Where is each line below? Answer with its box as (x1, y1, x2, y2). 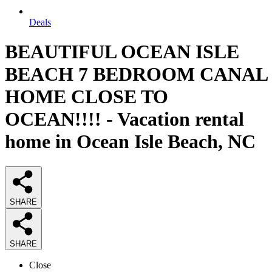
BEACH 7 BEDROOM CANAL (5, 63, 267, 86)
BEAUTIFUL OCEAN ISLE (5, 41, 239, 63)
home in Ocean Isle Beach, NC (5, 131, 256, 153)
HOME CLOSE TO (5, 86, 168, 108)
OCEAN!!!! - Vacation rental (5, 108, 244, 131)
